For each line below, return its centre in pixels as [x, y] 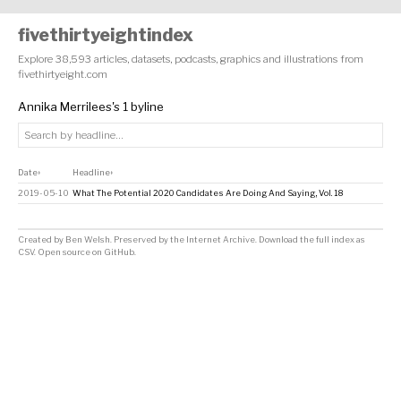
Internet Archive [221, 240]
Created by [42, 240]
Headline [91, 173]
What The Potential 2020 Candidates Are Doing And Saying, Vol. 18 [208, 193]
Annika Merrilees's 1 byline [91, 107]
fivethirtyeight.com [63, 75]
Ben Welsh [88, 240]
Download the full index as [312, 240]
